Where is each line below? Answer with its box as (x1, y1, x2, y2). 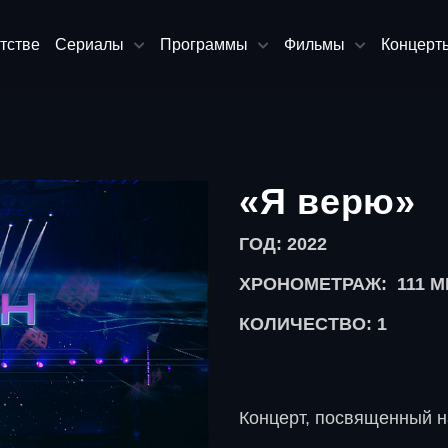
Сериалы (55, 36, 125, 53)
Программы (160, 36, 249, 53)
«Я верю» (238, 181, 416, 222)
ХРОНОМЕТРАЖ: (238, 274, 392, 294)
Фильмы (284, 36, 346, 53)
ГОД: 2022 (238, 234, 327, 254)
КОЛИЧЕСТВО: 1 (238, 314, 387, 334)
